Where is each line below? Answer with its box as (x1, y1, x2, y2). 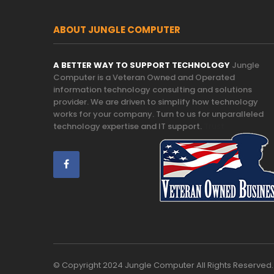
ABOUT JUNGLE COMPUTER (53, 23, 180, 37)
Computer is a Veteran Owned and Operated (53, 72, 235, 84)
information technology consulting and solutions (53, 84, 252, 96)
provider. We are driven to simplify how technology (53, 96, 258, 108)
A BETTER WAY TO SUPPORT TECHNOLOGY (53, 59, 230, 72)
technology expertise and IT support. (53, 120, 204, 133)
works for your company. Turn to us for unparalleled (53, 108, 264, 120)
